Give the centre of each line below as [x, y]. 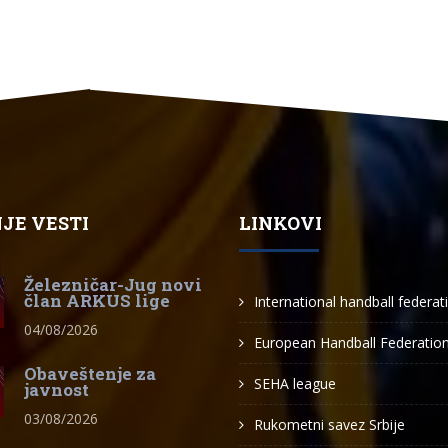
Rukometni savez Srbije [329, 424]
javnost [56, 389]
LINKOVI [280, 223]
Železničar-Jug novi [113, 284]
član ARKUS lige [97, 300]
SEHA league [295, 383]
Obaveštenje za [90, 373]
